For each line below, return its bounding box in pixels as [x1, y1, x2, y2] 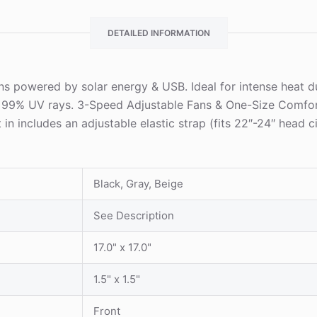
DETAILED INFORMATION [108, 27, 210, 38]
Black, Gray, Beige [93, 176, 184, 190]
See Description [93, 208, 175, 222]
